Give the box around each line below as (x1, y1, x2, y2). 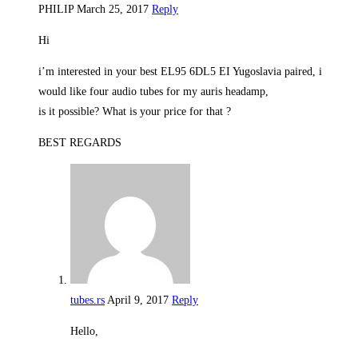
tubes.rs (70, 293, 105, 306)
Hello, (70, 324, 98, 337)
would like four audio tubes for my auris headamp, (38, 85, 268, 97)
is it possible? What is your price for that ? (38, 105, 231, 117)
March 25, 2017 (77, 2, 149, 15)
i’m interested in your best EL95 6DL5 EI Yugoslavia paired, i (38, 65, 322, 78)
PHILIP (38, 2, 77, 15)
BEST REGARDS (38, 136, 121, 149)
